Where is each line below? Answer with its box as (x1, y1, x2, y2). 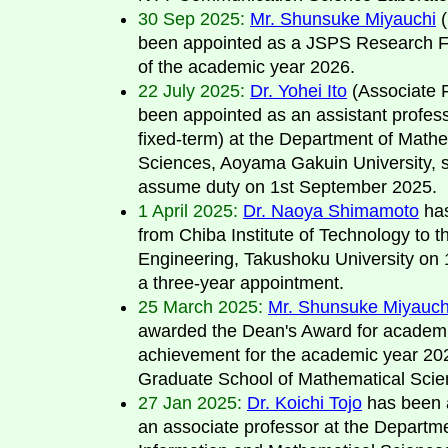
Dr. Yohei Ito (250, 80, 347, 101)
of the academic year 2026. (138, 56, 355, 77)
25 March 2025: (138, 296, 263, 317)
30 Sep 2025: (138, 8, 245, 29)
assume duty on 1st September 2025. (138, 176, 437, 197)
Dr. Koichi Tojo (247, 392, 362, 413)
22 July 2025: (138, 80, 245, 101)
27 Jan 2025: (138, 392, 242, 413)
